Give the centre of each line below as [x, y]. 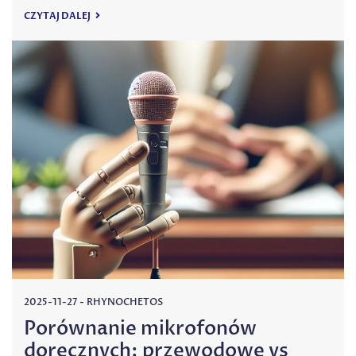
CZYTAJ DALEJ [58, 15]
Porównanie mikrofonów [140, 329]
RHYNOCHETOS [125, 302]
